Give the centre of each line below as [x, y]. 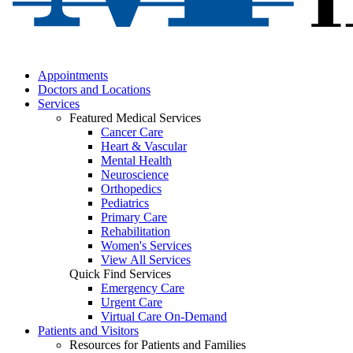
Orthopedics [131, 188]
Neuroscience [135, 174]
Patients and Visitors [88, 330]
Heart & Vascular [144, 146]
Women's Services [146, 245]
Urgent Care [132, 302]
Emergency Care [143, 288]
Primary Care [134, 217]
